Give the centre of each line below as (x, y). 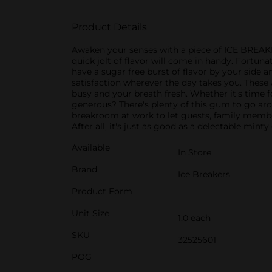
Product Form (102, 191)
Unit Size (90, 213)
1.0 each (194, 218)
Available (91, 148)
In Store (195, 152)
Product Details (109, 27)
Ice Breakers (204, 174)
